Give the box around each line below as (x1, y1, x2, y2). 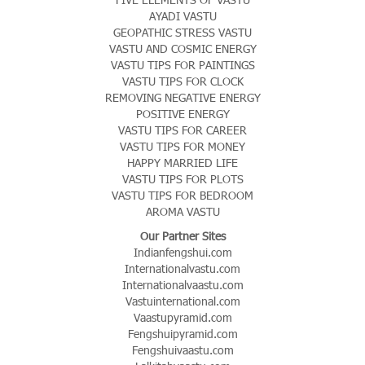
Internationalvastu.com (125, 261, 240, 277)
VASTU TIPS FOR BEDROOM (112, 187, 253, 204)
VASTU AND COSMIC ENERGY (108, 41, 257, 57)
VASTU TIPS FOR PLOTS (121, 171, 244, 187)
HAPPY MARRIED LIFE (127, 155, 238, 171)
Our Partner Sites (139, 228, 226, 244)
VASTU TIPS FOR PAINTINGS (110, 57, 255, 73)
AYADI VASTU (148, 8, 217, 24)
